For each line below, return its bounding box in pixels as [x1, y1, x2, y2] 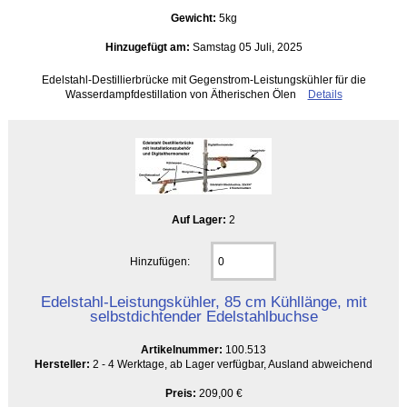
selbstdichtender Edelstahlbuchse [89, 306, 318, 325]
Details [307, 87, 342, 100]
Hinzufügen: [130, 254, 194, 267]
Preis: [164, 386, 196, 399]
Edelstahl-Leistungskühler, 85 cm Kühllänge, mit [40, 292, 367, 311]
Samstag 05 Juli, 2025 [189, 40, 303, 53]
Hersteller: [35, 357, 90, 370]
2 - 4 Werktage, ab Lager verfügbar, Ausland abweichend [90, 357, 372, 370]
